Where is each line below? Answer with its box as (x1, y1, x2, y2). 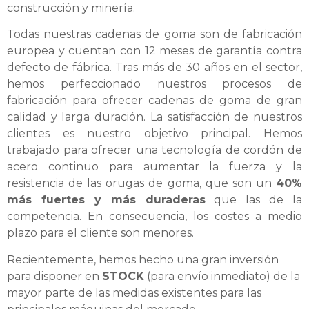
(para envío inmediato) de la (144, 269, 300, 283)
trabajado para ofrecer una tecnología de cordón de (7, 143, 302, 157)
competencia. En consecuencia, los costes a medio (7, 210, 302, 223)
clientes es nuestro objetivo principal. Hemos (7, 127, 302, 141)
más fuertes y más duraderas (7, 193, 206, 207)
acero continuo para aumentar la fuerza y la (7, 160, 302, 174)
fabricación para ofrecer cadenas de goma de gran (7, 94, 302, 108)
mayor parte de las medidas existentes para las (7, 286, 261, 299)
